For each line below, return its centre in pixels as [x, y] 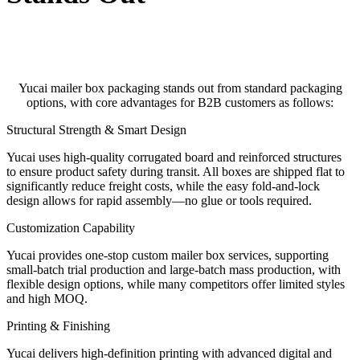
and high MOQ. [47, 299]
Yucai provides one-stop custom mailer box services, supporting [168, 256]
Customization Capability [71, 228]
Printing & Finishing [58, 326]
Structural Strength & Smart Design [96, 130]
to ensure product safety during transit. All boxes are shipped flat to [176, 172]
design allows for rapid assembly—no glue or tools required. [159, 201]
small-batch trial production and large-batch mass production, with [174, 270]
